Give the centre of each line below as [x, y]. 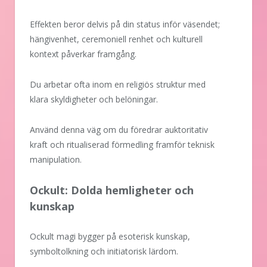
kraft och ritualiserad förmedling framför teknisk [122, 145]
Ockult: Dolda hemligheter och [112, 190]
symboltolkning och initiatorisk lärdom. [104, 252]
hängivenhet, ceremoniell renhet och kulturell [116, 39]
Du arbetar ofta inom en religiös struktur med [118, 85]
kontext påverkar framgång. [83, 54]
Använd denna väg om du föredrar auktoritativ [119, 130]
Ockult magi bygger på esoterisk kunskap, [110, 237]
